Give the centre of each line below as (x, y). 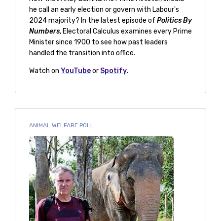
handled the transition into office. (82, 53)
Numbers (44, 32)
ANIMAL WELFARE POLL (61, 126)
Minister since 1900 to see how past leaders (98, 42)
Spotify (113, 71)
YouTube (75, 71)
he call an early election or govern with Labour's (104, 10)
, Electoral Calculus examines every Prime (126, 32)
